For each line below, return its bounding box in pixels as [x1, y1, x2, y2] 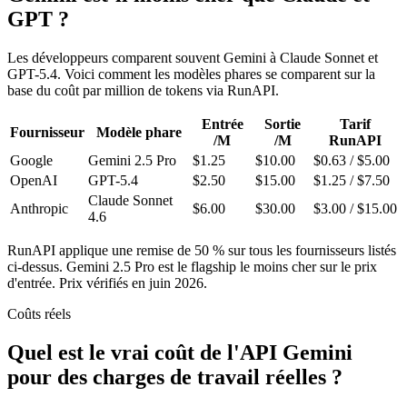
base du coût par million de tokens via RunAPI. [7, 83, 279, 99]
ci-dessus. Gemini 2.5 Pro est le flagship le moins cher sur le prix [7, 259, 377, 275]
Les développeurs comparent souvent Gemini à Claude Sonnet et [7, 50, 378, 66]
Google [10, 153, 53, 169]
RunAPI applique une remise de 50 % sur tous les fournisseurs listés [7, 243, 396, 259]
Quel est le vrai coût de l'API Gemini [7, 341, 352, 365]
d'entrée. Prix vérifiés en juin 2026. [7, 275, 207, 292]
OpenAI [10, 173, 57, 189]
